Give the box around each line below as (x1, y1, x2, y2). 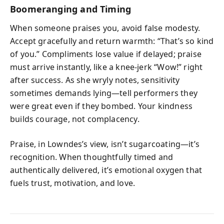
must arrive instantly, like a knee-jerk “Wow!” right (10, 61, 203, 72)
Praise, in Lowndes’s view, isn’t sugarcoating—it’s (10, 138, 199, 149)
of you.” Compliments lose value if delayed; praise (10, 48, 201, 59)
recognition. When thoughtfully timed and (10, 151, 173, 162)
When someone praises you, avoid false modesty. (10, 22, 200, 33)
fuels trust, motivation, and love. (10, 177, 135, 188)
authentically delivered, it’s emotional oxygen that (10, 164, 202, 175)
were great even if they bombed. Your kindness (10, 100, 193, 111)
